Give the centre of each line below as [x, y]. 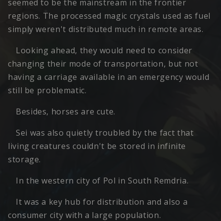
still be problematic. [47, 91]
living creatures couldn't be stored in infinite [97, 146]
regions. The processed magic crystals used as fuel [110, 16]
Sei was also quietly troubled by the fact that [105, 133]
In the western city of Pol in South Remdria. [102, 181]
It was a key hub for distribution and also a [102, 202]
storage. [25, 160]
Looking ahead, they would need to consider [104, 51]
